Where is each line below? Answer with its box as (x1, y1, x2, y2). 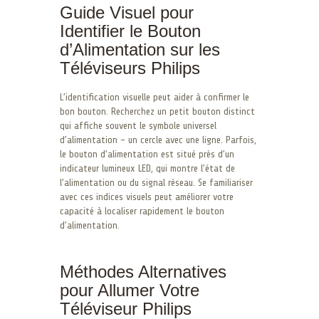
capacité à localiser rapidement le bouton (60, 205, 224, 216)
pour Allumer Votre (60, 280, 199, 300)
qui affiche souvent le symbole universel (60, 120, 216, 131)
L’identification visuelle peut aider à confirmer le (60, 91, 249, 103)
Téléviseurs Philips (60, 58, 200, 78)
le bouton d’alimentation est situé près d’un (60, 148, 234, 159)
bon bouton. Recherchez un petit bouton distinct (60, 105, 255, 117)
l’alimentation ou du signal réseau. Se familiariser (60, 177, 253, 188)
